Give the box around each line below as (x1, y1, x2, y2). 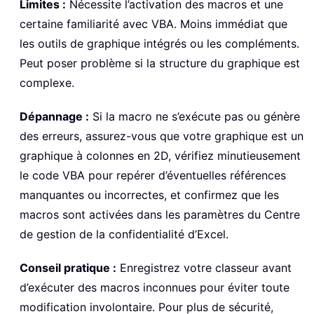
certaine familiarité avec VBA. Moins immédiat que (20, 16, 287, 31)
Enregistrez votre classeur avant (116, 260, 292, 275)
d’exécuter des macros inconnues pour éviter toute (20, 280, 289, 294)
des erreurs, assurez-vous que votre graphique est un (20, 128, 303, 143)
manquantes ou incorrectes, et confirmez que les (20, 187, 279, 202)
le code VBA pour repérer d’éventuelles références (20, 168, 286, 182)
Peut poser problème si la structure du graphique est (20, 55, 300, 70)
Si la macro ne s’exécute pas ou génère (89, 109, 300, 123)
